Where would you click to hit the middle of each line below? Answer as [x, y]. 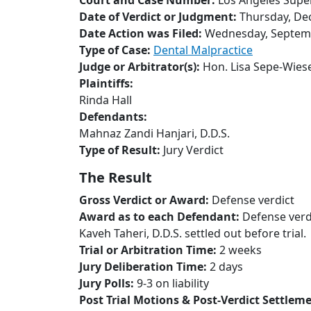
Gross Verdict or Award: [145, 200]
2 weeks [241, 250]
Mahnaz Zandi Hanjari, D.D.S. [154, 133]
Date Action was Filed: [142, 33]
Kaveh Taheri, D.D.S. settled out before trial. [193, 233]
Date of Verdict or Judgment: [159, 17]
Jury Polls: [108, 283]
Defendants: [113, 117]
